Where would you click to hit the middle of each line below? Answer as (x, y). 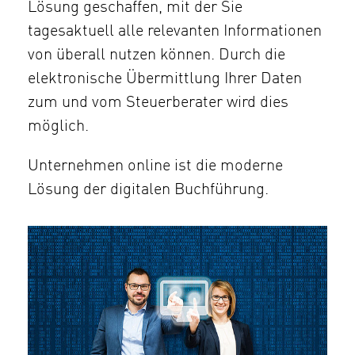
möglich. (58, 127)
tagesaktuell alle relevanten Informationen (175, 32)
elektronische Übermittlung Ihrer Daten (165, 79)
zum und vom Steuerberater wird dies (158, 103)
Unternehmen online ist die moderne (155, 166)
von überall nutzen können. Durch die (157, 55)
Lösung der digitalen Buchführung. (148, 190)
